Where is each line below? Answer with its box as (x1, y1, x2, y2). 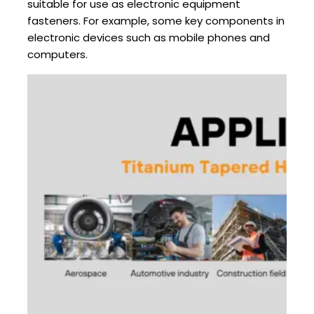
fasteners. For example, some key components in (27, 13, 285, 29)
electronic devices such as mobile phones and (27, 30, 270, 46)
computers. (27, 47, 88, 62)
